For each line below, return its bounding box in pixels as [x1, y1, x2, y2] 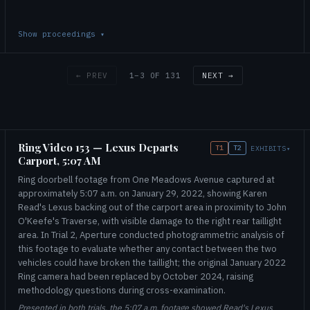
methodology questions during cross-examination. [18, 284, 226, 296]
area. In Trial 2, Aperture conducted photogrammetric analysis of [18, 229, 284, 241]
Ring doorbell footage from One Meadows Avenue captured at [18, 174, 275, 185]
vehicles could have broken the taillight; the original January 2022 [18, 257, 286, 268]
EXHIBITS [250, 143, 286, 153]
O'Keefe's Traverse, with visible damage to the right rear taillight [18, 215, 282, 227]
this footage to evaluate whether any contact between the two [18, 243, 277, 255]
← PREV [76, 71, 108, 80]
